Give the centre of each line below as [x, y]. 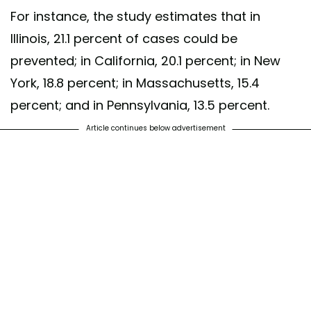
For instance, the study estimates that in [135, 17]
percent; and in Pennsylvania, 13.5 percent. [140, 106]
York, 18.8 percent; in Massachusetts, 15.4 [135, 83]
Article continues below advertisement [155, 128]
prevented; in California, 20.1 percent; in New [145, 61]
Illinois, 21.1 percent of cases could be [124, 39]
